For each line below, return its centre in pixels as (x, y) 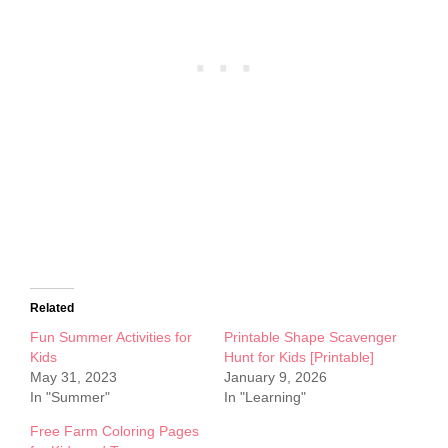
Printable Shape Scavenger (310, 336)
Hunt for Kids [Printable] (299, 356)
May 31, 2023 (73, 376)
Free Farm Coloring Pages (114, 430)
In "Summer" (70, 396)
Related (52, 307)
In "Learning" (265, 396)
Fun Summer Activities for (111, 336)
